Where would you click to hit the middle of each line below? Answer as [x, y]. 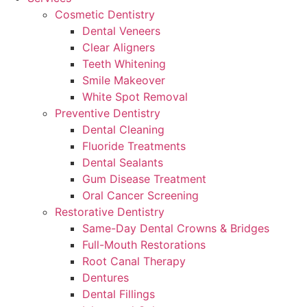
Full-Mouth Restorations [144, 245]
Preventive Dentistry [108, 113]
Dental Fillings [119, 294]
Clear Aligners [119, 47]
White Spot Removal [135, 97]
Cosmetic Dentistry [105, 14]
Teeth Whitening [124, 64]
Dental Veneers [121, 31]
